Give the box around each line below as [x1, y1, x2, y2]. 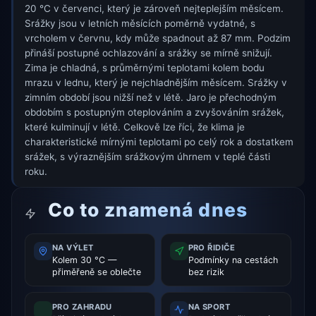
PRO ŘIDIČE [188, 243, 236, 253]
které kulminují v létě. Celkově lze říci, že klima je [25, 121, 245, 133]
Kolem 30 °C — [51, 255, 116, 266]
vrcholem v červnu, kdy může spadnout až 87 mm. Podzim [25, 32, 291, 44]
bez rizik [188, 267, 224, 278]
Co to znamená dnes [42, 198, 248, 221]
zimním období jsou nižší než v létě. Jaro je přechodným [25, 92, 276, 104]
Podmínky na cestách [188, 255, 278, 266]
